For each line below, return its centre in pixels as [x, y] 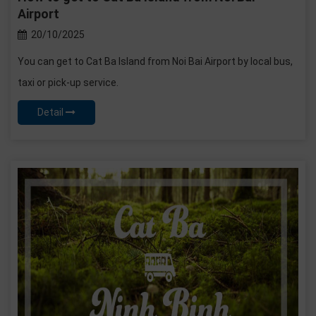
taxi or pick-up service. [68, 83]
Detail [51, 112]
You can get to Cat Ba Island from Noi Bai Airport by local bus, [155, 61]
